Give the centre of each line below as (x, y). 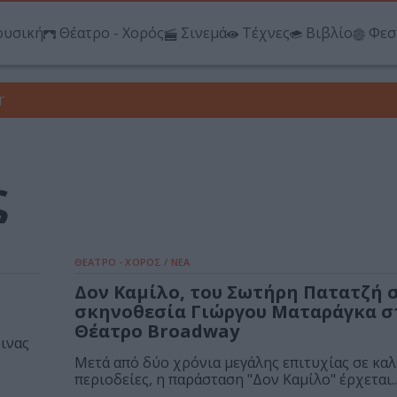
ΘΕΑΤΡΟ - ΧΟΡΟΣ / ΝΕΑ (132, 262)
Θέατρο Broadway (157, 331)
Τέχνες (266, 33)
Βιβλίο (329, 33)
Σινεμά (204, 33)
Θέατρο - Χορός (112, 33)
